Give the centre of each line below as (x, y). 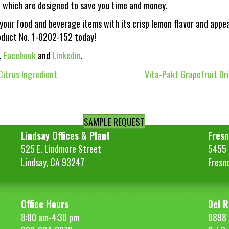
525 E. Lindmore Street (61, 148)
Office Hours (44, 204)
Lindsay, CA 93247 (52, 162)
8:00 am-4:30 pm (50, 217)
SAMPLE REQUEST (114, 121)
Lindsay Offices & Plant (65, 135)
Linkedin (66, 55)
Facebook (20, 55)
